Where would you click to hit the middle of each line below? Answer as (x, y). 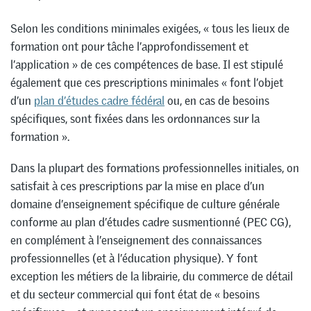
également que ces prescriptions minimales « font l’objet (147, 82)
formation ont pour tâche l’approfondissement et (129, 46)
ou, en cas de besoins (217, 100)
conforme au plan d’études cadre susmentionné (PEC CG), (151, 222)
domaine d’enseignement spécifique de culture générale (145, 204)
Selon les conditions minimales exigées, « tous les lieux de (150, 28)
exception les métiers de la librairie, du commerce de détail (152, 276)
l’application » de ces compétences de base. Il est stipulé (147, 64)
